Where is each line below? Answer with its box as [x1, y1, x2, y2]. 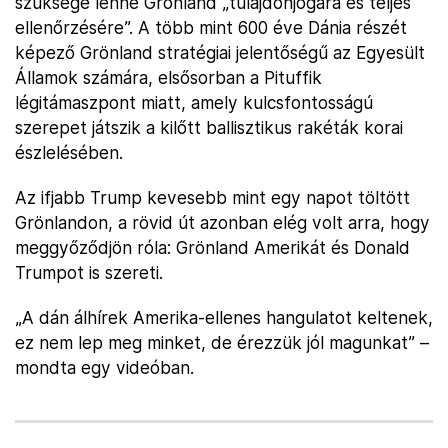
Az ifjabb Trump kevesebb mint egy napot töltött [15, 187, 410, 208]
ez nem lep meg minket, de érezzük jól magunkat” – [15, 332, 429, 353]
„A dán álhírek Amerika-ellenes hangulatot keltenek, [15, 307, 433, 328]
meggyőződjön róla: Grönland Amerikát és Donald [15, 237, 410, 258]
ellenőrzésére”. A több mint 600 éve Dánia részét [15, 17, 407, 38]
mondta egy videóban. [15, 357, 194, 378]
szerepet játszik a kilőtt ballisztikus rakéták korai [15, 117, 403, 138]
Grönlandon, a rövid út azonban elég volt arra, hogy [15, 212, 430, 233]
